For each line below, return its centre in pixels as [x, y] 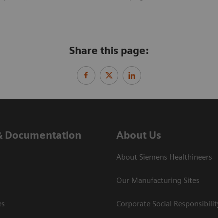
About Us [139, 135]
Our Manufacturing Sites [158, 180]
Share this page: [109, 50]
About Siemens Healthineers [164, 157]
